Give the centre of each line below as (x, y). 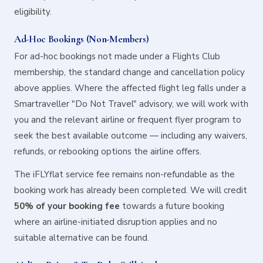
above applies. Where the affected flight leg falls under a (130, 88)
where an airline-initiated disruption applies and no (116, 222)
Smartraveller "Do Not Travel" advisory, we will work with (131, 104)
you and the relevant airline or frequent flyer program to (128, 120)
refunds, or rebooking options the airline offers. (108, 151)
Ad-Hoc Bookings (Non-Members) (82, 39)
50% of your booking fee (67, 206)
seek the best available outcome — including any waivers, (131, 136)
